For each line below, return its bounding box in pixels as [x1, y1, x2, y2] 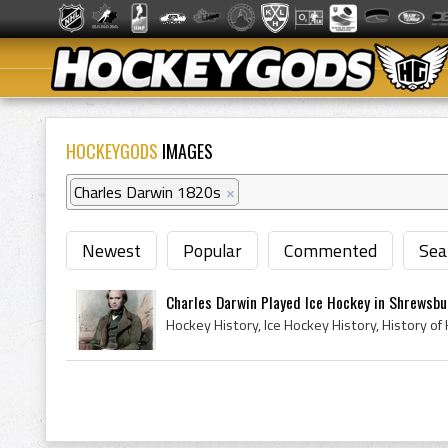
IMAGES [158, 138, 213, 164]
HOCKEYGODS [66, 138, 158, 164]
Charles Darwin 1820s [74, 180, 221, 204]
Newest [82, 237, 141, 264]
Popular [183, 237, 242, 264]
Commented [284, 237, 377, 264]
